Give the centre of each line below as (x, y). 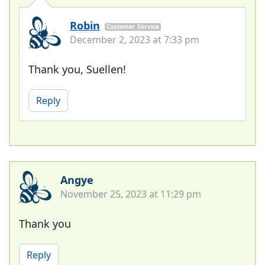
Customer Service (133, 26)
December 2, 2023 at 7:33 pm (135, 39)
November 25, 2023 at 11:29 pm (131, 194)
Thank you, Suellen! (77, 69)
